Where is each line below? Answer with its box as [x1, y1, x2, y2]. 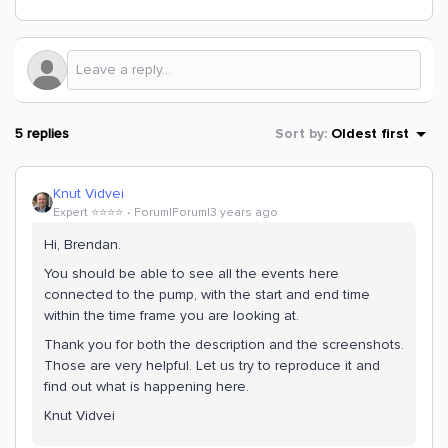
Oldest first [331, 126, 409, 141]
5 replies [15, 125, 69, 143]
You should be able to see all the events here [44, 265, 339, 283]
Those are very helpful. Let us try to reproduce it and [44, 357, 380, 375]
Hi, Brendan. [44, 236, 125, 254]
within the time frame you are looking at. [44, 307, 303, 325]
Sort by [275, 126, 324, 141]
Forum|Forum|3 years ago [134, 205, 278, 221]
